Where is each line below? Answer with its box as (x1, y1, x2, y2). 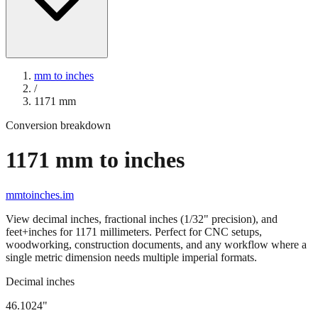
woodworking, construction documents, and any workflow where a (6, 213, 307, 226)
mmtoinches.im (6, 163, 74, 176)
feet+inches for (6, 200, 75, 213)
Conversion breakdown (6, 94, 111, 106)
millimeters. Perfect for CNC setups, (97, 200, 262, 213)
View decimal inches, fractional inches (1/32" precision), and (6, 187, 278, 200)
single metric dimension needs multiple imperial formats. (6, 226, 257, 238)
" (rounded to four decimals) (97, 298, 223, 311)
